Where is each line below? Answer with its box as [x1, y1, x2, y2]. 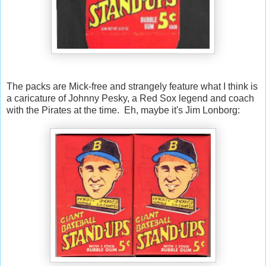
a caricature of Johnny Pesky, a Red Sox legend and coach [7, 93, 254, 103]
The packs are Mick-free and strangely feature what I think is [7, 81, 258, 91]
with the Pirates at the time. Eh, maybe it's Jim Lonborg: [7, 104, 240, 115]
